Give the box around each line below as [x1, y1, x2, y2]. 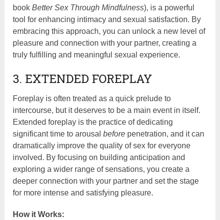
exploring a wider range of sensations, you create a [13, 165, 190, 174]
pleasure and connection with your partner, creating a [13, 39, 197, 48]
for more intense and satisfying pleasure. [13, 189, 154, 197]
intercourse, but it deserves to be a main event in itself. [13, 106, 201, 115]
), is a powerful [144, 3, 195, 12]
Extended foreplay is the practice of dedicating [13, 118, 173, 127]
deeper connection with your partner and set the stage [13, 177, 199, 186]
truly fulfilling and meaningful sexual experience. [13, 51, 181, 59]
